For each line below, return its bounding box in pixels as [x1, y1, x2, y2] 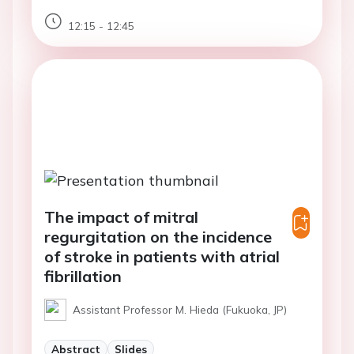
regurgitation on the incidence [44, 227, 272, 247]
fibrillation [44, 266, 122, 287]
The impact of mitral [44, 207, 198, 228]
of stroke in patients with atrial [44, 247, 280, 267]
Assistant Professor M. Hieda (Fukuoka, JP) [73, 303, 287, 317]
